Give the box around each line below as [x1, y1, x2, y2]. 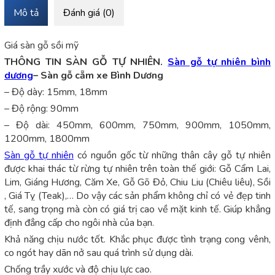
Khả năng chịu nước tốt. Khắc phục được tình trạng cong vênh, [4, 232, 271, 246]
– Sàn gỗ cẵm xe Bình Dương [33, 68, 163, 82]
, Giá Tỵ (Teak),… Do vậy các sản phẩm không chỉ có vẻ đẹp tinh [4, 188, 271, 203]
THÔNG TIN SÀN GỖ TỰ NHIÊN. [4, 55, 168, 69]
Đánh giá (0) [63, 6, 115, 20]
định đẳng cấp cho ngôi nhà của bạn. [4, 215, 154, 230]
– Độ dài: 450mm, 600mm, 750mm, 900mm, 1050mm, [4, 118, 271, 132]
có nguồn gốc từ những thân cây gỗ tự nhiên [73, 148, 271, 162]
